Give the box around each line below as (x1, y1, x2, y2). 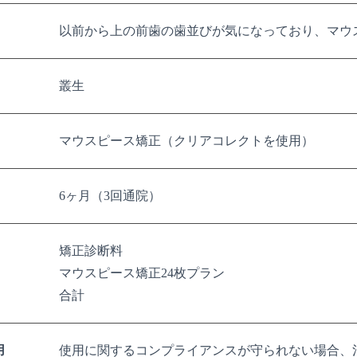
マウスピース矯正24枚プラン (59, 266, 225, 280)
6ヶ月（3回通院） (59, 189, 161, 203)
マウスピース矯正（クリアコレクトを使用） (59, 134, 314, 148)
